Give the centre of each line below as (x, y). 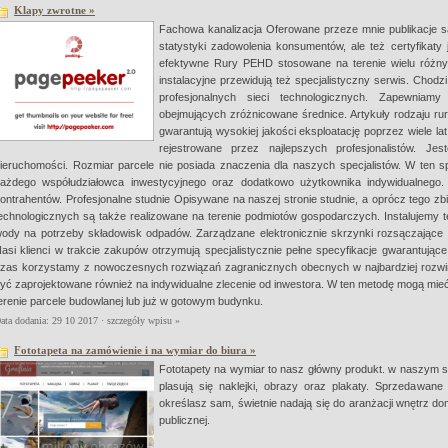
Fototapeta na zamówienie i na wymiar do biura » (135, 350)
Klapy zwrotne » (54, 10)
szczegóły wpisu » (143, 321)
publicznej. (187, 420)
